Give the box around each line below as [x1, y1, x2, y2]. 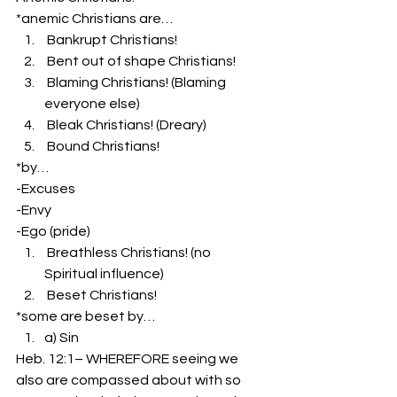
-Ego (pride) [16, 224, 90, 238]
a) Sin [44, 331, 79, 345]
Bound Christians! [47, 139, 160, 153]
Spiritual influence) [44, 267, 164, 281]
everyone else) [44, 97, 140, 111]
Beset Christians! [47, 288, 157, 302]
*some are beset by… [16, 309, 155, 323]
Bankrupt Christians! [47, 33, 177, 47]
